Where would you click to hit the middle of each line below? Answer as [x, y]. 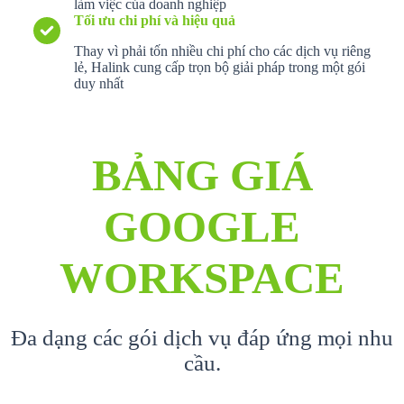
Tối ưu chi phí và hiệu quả [155, 20]
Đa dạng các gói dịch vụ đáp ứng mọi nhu [202, 337]
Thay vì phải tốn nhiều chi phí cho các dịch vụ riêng [222, 50]
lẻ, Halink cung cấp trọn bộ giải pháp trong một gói [220, 67]
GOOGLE [202, 226]
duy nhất [99, 83]
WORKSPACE [202, 278]
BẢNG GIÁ [202, 175]
